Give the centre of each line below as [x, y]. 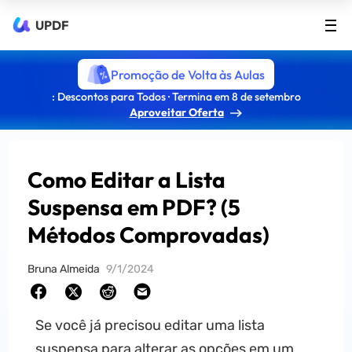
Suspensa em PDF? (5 [134, 207]
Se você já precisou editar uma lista [150, 325]
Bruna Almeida [64, 269]
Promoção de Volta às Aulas [188, 74]
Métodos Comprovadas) [149, 235]
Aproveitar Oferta [176, 112]
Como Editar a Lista [127, 180]
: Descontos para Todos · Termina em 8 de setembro [176, 97]
